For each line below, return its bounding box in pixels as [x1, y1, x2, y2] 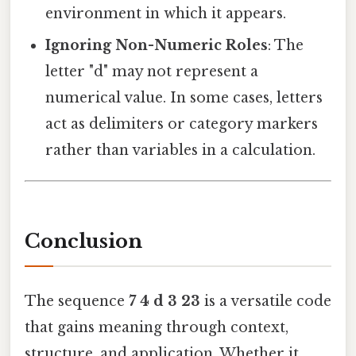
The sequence [25, 292, 129, 310]
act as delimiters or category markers [45, 114, 319, 133]
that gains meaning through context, [25, 318, 288, 336]
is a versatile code [200, 292, 331, 310]
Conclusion [25, 230, 142, 253]
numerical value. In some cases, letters [45, 88, 323, 106]
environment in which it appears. [45, 4, 287, 22]
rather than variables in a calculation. [45, 141, 316, 159]
